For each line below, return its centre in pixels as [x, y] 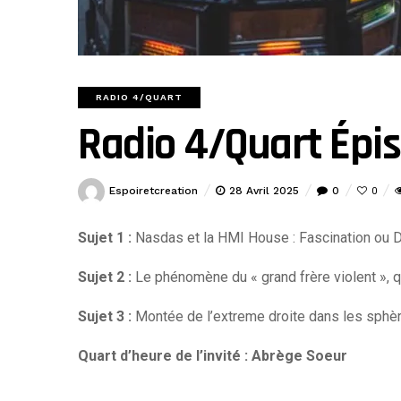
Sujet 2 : [107, 277]
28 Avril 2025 [264, 191]
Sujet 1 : [105, 238]
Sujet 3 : [107, 316]
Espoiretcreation [154, 191]
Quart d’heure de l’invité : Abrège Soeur [213, 356]
